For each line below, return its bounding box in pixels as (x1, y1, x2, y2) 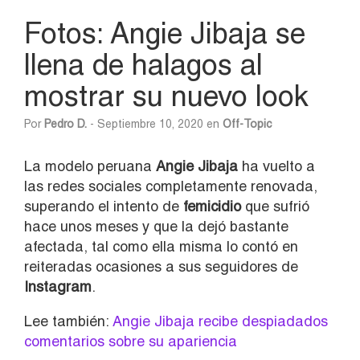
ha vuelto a (238, 157, 315, 174)
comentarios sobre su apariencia (24, 332, 237, 350)
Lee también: (24, 312, 108, 329)
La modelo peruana (24, 157, 156, 174)
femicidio (183, 197, 241, 215)
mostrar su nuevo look (24, 78, 309, 112)
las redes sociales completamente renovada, (24, 177, 317, 194)
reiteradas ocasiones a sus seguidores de (24, 257, 298, 275)
